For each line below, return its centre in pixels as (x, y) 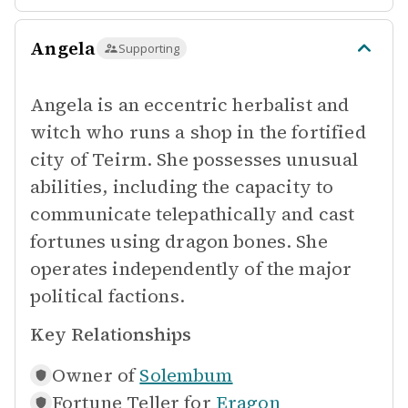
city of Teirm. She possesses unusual (194, 159)
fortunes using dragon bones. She (179, 241)
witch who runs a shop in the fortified (198, 132)
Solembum (186, 375)
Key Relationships (111, 334)
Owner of (94, 375)
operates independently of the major (191, 269)
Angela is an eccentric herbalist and (190, 105)
